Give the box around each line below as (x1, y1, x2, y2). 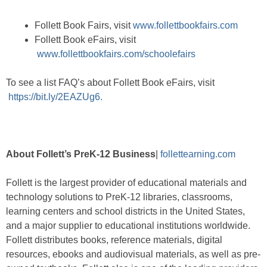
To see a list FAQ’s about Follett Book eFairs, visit (6, 77, 215, 88)
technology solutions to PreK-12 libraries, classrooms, (6, 192, 232, 203)
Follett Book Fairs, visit (35, 20, 133, 31)
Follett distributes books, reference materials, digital (6, 235, 222, 246)
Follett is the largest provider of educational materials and (6, 178, 247, 188)
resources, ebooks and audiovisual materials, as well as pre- (6, 249, 260, 260)
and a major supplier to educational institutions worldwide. (6, 221, 250, 231)
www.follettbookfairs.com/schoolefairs (37, 49, 195, 60)
